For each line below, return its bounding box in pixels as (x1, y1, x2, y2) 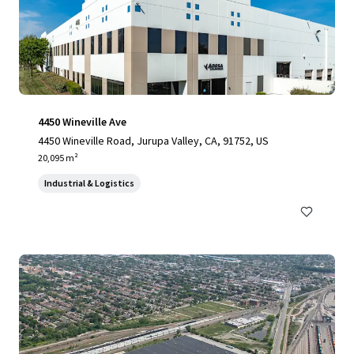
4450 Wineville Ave (38, 115, 126, 129)
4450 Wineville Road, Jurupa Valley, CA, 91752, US (38, 134, 269, 148)
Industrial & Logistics (44, 177, 134, 189)
